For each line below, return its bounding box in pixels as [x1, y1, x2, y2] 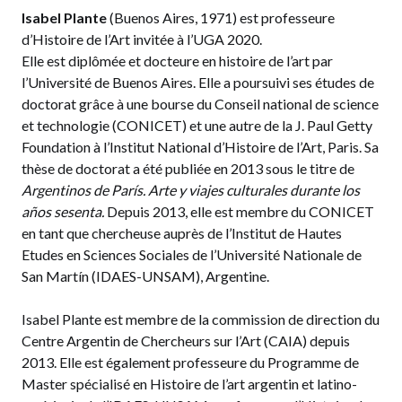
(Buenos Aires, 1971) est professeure [107, 9, 335, 27]
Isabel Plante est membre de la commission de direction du [22, 310, 380, 328]
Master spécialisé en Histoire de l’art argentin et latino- [22, 375, 357, 393]
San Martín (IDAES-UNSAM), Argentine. [22, 267, 269, 285]
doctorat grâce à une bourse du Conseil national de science [22, 95, 379, 113]
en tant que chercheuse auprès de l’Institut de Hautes [22, 224, 342, 242]
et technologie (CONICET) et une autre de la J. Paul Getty [22, 117, 372, 135]
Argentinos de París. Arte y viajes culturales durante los [22, 181, 360, 199]
